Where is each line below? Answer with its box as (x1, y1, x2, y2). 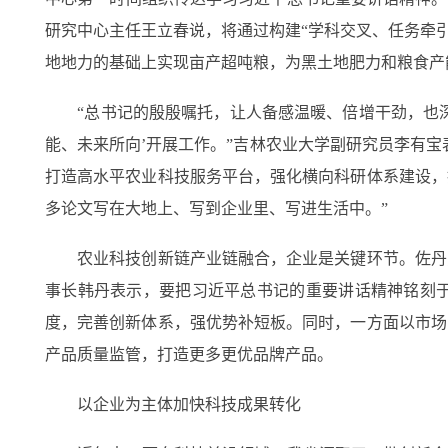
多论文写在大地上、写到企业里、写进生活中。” (45, 200, 388, 217)
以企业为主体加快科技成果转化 (45, 396, 301, 413)
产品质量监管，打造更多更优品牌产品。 (45, 346, 333, 363)
